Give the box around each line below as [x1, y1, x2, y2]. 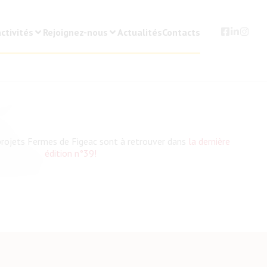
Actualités [117, 26, 162, 38]
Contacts [162, 26, 200, 38]
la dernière [186, 135, 231, 148]
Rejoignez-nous [43, 26, 108, 38]
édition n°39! [45, 147, 97, 160]
